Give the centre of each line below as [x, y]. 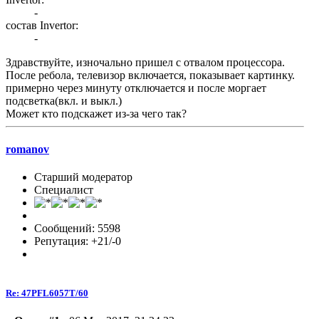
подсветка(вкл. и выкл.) [64, 101]
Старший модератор [83, 177]
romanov [27, 149]
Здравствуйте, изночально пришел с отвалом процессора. [145, 63]
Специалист [64, 190]
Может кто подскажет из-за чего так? [96, 114]
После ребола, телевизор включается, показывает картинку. [150, 75]
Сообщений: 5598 [77, 228]
